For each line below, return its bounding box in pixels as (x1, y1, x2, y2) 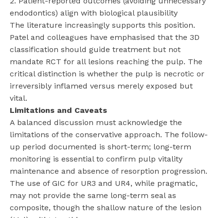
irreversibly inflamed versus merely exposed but (10, 81, 193, 91)
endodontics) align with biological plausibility (10, 8, 178, 18)
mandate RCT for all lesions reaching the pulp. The (10, 57, 202, 67)
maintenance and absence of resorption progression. (10, 166, 207, 176)
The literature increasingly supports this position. (10, 20, 195, 30)
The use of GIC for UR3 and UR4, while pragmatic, (10, 179, 198, 188)
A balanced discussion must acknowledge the (10, 118, 182, 127)
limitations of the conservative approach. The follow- (10, 130, 208, 140)
